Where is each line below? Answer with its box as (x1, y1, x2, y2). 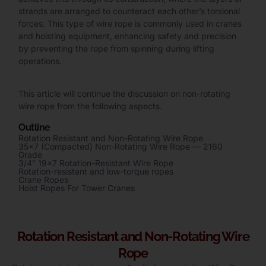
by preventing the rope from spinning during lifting (18, 43, 214, 53)
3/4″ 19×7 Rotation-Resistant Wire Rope (18, 157, 173, 168)
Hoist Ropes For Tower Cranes (18, 182, 135, 193)
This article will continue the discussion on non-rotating (18, 88, 230, 99)
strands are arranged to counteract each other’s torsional (18, 6, 240, 16)
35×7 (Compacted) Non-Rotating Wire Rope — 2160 (18, 141, 223, 151)
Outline (18, 121, 50, 133)
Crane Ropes (18, 174, 68, 185)
